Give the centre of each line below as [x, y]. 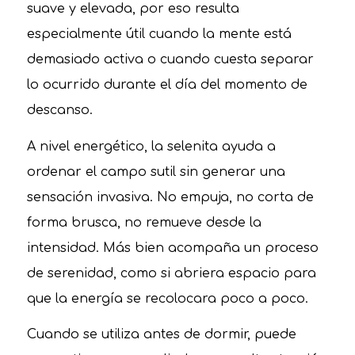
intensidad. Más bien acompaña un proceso [172, 248]
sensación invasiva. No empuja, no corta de [170, 197]
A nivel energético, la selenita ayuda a [151, 146]
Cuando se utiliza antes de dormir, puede [161, 335]
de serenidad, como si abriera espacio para [171, 273]
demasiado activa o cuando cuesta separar [170, 60]
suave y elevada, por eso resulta [133, 9]
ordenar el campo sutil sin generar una [156, 172]
